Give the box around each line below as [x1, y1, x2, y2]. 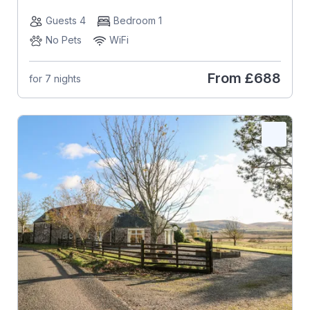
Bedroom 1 [113, 15, 162, 27]
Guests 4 [45, 15, 86, 27]
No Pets [45, 34, 82, 46]
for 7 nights [28, 72, 81, 84]
